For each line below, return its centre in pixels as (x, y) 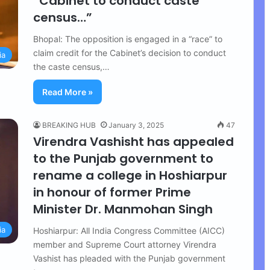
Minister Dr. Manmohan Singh (123, 209)
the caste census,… (71, 67)
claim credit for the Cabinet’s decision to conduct (130, 53)
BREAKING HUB (69, 125)
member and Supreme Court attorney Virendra (125, 244)
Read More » (67, 92)
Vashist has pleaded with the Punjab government (129, 258)
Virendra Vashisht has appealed (133, 142)
